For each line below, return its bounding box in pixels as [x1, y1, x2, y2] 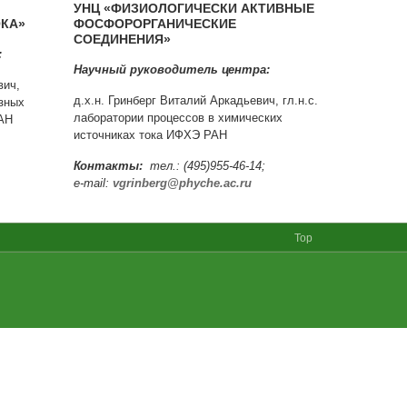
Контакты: [74, 159, 143, 173]
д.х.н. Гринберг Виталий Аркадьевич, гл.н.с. [74, 94, 318, 107]
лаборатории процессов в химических [74, 111, 283, 124]
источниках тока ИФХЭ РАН [74, 128, 227, 142]
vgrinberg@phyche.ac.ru [113, 176, 252, 190]
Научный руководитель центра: [74, 63, 270, 76]
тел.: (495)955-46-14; [143, 159, 265, 173]
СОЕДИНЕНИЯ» [74, 32, 171, 46]
